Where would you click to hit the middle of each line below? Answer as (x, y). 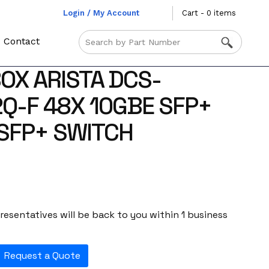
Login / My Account (101, 13)
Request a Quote (42, 256)
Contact (22, 41)
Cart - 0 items (209, 13)
